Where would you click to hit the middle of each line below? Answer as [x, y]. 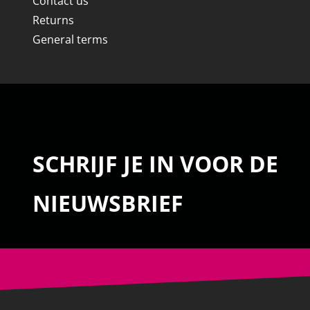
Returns [53, 20]
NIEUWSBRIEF [108, 203]
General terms [70, 40]
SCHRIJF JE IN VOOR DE [155, 164]
